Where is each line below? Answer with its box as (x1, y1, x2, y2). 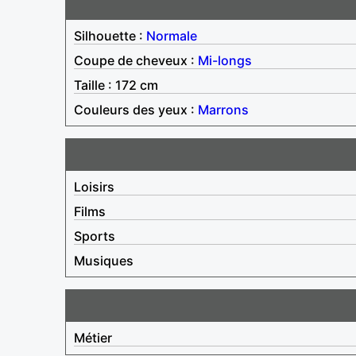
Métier (74, 329, 112, 346)
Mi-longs (198, 52, 252, 68)
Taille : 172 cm (74, 76, 158, 93)
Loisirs (74, 178, 114, 195)
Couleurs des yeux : (74, 101, 198, 118)
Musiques (74, 252, 133, 269)
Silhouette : (74, 27, 146, 44)
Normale (146, 27, 197, 44)
